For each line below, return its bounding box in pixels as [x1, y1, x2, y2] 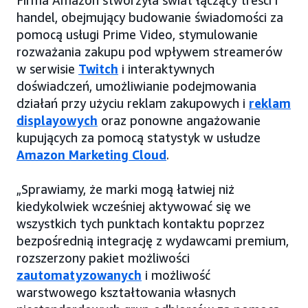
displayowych [16, 113, 98, 129]
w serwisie [16, 61, 78, 77]
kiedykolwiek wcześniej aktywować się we [16, 199, 251, 214]
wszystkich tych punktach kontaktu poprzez [16, 216, 265, 232]
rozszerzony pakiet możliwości [16, 250, 190, 266]
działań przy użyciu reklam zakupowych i [16, 96, 249, 111]
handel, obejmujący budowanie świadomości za [16, 10, 283, 25]
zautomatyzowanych [16, 267, 142, 283]
